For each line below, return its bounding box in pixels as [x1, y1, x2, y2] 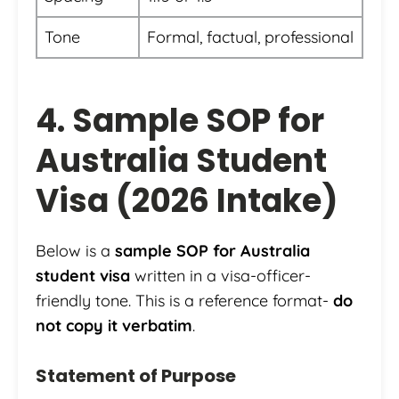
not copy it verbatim [36, 315, 192, 337]
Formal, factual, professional [147, 27, 354, 48]
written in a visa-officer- [130, 265, 311, 287]
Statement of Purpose [36, 363, 236, 389]
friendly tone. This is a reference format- [36, 290, 333, 312]
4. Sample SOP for [36, 98, 324, 144]
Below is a [36, 240, 115, 262]
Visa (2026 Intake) [36, 178, 338, 224]
